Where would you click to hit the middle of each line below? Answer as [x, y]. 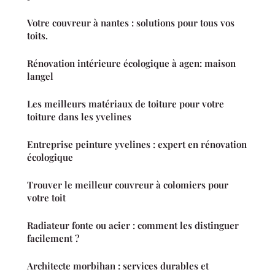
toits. [37, 36]
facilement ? [53, 238]
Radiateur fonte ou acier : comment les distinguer [133, 226]
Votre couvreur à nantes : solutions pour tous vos [131, 23]
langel [40, 76]
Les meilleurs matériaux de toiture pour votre [126, 104]
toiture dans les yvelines [79, 117]
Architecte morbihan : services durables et [118, 266]
